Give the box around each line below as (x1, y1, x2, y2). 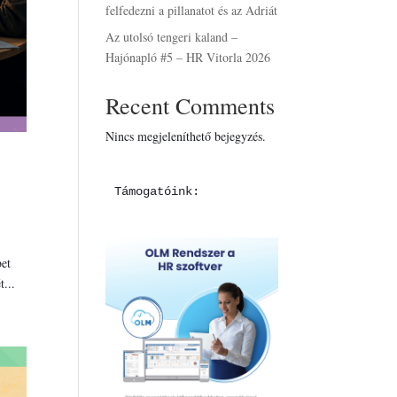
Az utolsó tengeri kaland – (105, 28, 238, 45)
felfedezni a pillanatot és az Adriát (105, 2, 278, 19)
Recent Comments (105, 90, 276, 121)
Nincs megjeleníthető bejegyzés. (105, 128, 267, 144)
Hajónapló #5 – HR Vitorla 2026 (105, 49, 271, 66)
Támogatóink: (114, 184, 200, 198)
